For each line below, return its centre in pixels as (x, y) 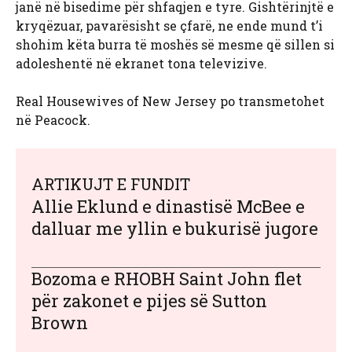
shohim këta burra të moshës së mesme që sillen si (175, 45)
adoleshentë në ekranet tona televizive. (141, 64)
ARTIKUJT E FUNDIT (111, 184)
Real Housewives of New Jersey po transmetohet (170, 101)
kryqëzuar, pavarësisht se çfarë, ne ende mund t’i (169, 26)
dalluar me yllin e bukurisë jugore (175, 229)
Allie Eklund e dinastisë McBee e (168, 207)
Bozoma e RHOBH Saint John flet (167, 279)
